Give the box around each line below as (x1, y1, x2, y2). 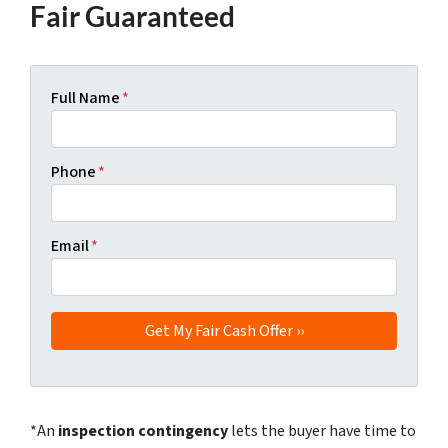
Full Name (51, 87, 120, 109)
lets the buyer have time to (228, 420, 416, 442)
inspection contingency (58, 420, 228, 442)
